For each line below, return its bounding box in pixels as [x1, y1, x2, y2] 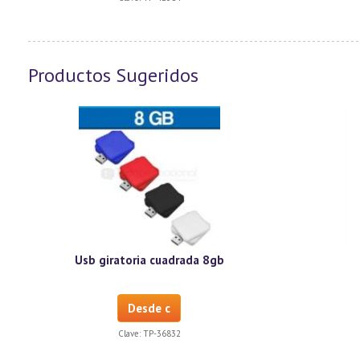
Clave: [117, 328, 143, 340]
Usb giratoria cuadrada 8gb [74, 252, 224, 268]
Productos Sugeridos [28, 63, 198, 88]
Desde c [128, 301, 171, 317]
